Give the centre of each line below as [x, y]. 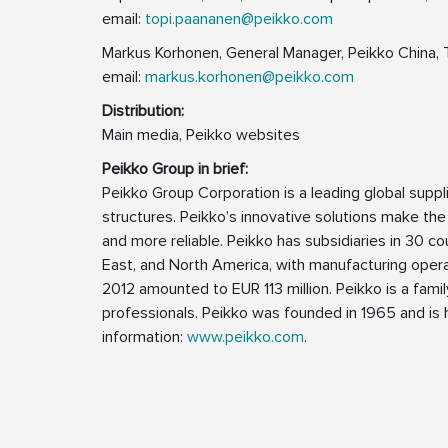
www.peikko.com [245, 337]
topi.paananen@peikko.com [239, 19]
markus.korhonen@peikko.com [249, 77]
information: [144, 337]
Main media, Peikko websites [201, 135]
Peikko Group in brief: [175, 169]
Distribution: [143, 111]
